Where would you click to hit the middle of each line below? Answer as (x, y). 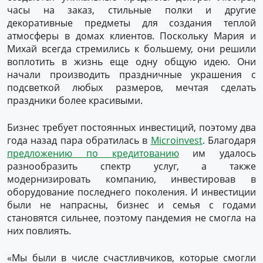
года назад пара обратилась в (79, 140)
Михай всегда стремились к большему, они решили (131, 49)
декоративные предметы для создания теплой (131, 23)
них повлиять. (39, 231)
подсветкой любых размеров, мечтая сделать (131, 87)
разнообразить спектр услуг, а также (131, 166)
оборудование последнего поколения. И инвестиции (131, 192)
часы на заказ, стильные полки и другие (131, 10)
